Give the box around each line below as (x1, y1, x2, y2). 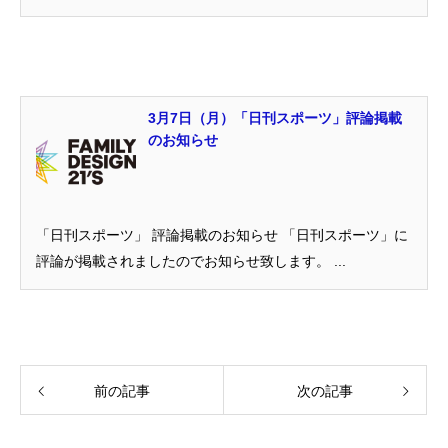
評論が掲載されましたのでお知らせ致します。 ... (36, 253, 346, 269)
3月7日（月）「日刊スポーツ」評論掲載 (148, 110, 402, 126)
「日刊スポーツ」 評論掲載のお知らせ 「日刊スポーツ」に (36, 227, 408, 243)
